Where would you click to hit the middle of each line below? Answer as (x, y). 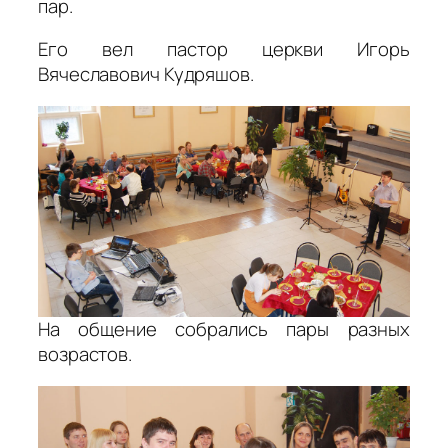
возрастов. (85, 354)
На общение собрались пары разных (224, 329)
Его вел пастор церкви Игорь (224, 49)
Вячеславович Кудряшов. (146, 74)
